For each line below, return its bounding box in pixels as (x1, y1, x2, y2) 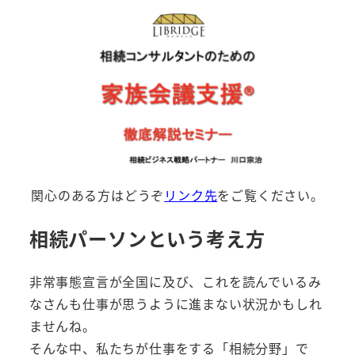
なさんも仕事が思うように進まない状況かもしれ (29, 293, 323, 313)
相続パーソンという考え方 (29, 223, 265, 252)
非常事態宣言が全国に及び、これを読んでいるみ (29, 271, 322, 291)
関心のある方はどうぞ (31, 185, 165, 204)
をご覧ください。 (217, 185, 324, 204)
